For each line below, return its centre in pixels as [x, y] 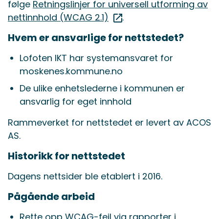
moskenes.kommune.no [71, 71]
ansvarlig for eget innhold [76, 102]
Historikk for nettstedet [66, 156]
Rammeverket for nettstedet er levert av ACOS [109, 123]
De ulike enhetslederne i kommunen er [102, 88]
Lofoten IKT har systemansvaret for [96, 58]
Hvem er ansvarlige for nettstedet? [96, 38]
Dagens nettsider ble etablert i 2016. [85, 176]
